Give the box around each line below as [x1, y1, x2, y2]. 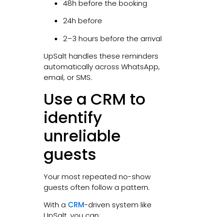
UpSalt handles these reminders [43, 51, 158, 62]
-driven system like [84, 199, 152, 210]
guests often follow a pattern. [43, 182, 150, 192]
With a [43, 199, 68, 210]
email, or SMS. [43, 72, 92, 83]
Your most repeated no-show [43, 171, 151, 182]
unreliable [43, 124, 121, 147]
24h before [62, 15, 102, 26]
